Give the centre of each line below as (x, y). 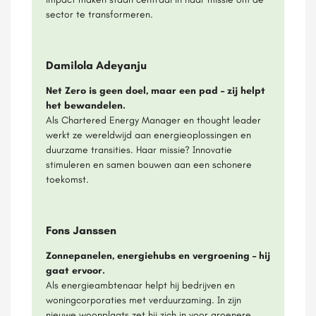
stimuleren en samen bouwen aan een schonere (149, 164)
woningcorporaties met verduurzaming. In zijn (144, 299)
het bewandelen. (86, 105)
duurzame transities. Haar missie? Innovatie (139, 149)
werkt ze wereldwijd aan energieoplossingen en (148, 134)
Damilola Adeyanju (96, 65)
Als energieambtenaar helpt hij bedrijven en (140, 285)
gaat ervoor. (75, 270)
